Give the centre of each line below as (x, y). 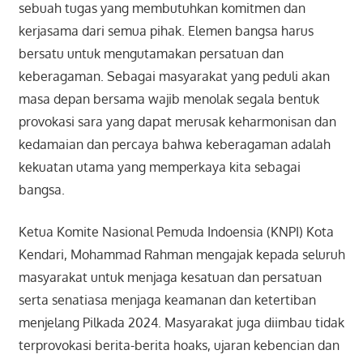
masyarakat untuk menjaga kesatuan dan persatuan (170, 278)
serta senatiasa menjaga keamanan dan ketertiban (167, 300)
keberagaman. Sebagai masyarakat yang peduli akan (174, 77)
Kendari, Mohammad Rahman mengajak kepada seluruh (181, 255)
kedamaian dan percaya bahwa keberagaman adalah (174, 145)
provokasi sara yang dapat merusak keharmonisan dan (177, 122)
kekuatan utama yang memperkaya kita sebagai (159, 167)
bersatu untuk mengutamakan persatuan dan (151, 54)
